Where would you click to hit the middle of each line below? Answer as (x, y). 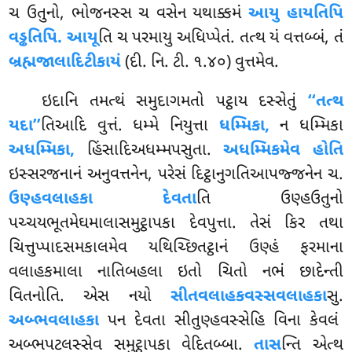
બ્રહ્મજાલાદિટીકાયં (65, 63)
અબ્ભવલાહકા (54, 322)
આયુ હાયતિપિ (296, 15)
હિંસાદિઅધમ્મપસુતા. (149, 151)
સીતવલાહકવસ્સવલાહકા (248, 297)
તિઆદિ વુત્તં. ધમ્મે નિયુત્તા (130, 127)
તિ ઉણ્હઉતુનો (270, 200)
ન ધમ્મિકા (306, 127)
